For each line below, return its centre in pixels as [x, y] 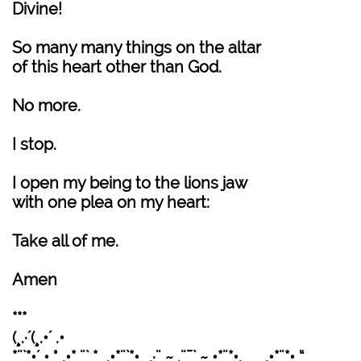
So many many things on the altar [137, 48]
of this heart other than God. [117, 67]
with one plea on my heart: [111, 202]
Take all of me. [65, 241]
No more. [46, 106]
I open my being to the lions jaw [130, 183]
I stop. [34, 144]
